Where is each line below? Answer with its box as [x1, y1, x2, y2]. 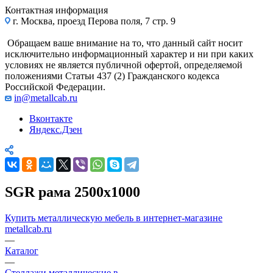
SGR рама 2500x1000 [5, 183, 140, 200]
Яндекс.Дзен [29, 124, 82, 135]
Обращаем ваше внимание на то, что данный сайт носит [5, 37, 243, 48]
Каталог [5, 245, 38, 256]
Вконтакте [29, 113, 73, 124]
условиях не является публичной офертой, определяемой [5, 59, 243, 70]
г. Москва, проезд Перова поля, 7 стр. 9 [10, 15, 175, 26]
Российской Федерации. [5, 81, 105, 92]
